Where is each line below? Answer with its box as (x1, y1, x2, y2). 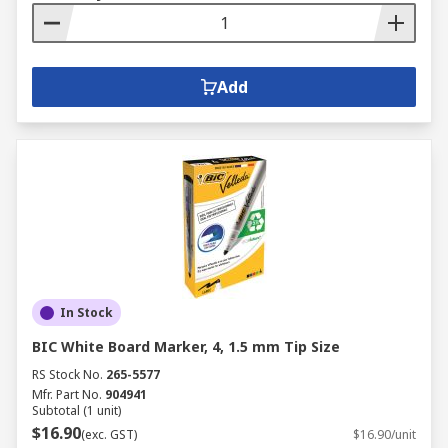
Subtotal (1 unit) (32, 402, 121, 419)
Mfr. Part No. (32, 386, 102, 403)
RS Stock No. (32, 366, 103, 383)
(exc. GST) (81, 426, 137, 443)
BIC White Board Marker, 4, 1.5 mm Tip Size (32, 337, 340, 356)
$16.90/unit (353, 426, 416, 443)
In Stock (60, 304, 113, 321)
